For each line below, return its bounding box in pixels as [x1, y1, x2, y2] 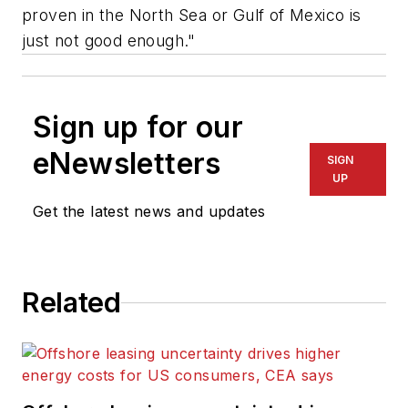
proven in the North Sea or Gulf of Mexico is [22, 5, 362, 25]
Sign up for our [33, 109, 243, 146]
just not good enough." [22, 31, 196, 51]
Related [22, 286, 121, 320]
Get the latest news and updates [33, 202, 266, 221]
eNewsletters [33, 146, 221, 182]
